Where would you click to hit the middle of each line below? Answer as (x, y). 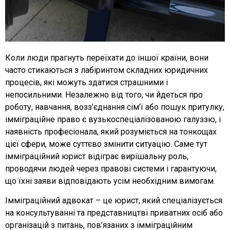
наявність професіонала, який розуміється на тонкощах (111, 131)
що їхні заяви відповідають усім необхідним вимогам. (110, 181)
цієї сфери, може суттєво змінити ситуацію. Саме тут (106, 144)
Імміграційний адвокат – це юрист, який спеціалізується (114, 200)
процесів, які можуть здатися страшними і (87, 82)
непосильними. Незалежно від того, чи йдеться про (104, 94)
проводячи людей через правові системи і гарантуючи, (111, 168)
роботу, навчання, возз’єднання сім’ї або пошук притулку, (115, 107)
